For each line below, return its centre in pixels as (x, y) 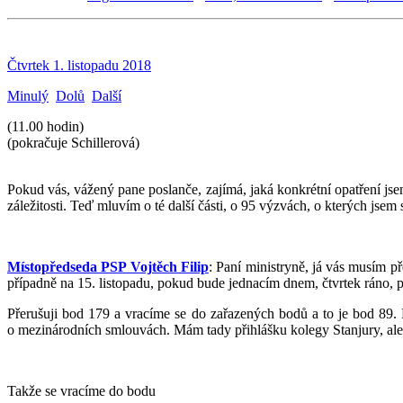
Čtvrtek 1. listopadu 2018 (79, 65)
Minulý (28, 95)
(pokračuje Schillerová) (73, 142)
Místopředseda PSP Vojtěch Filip (108, 266)
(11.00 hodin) (45, 126)
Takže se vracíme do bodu (81, 390)
